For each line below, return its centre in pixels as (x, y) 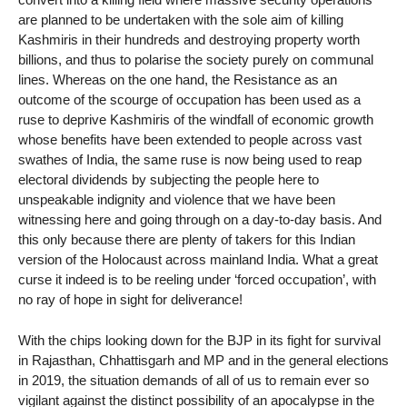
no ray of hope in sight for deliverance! (130, 300)
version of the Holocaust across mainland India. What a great (198, 260)
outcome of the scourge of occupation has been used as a (189, 100)
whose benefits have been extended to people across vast (190, 140)
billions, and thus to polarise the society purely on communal (196, 60)
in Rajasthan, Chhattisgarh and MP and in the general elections (203, 361)
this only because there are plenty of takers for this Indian (187, 240)
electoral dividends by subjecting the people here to (169, 180)
